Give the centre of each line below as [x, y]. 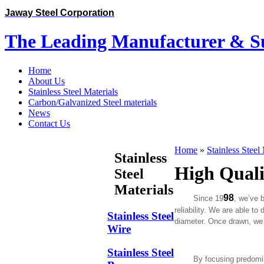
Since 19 [199, 198]
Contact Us [49, 123]
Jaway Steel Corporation [60, 13]
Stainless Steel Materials [73, 91]
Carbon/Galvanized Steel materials [93, 102]
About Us [47, 81]
